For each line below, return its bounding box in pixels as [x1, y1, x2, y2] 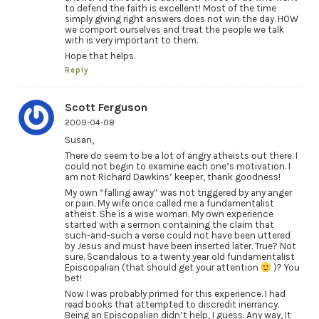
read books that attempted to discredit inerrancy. [64, 299, 279, 310]
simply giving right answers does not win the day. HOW [64, 13, 298, 24]
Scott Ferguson [64, 100, 147, 115]
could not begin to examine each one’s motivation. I [64, 161, 291, 172]
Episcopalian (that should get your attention [64, 262, 261, 273]
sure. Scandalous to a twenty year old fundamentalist [64, 251, 295, 263]
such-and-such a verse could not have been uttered [64, 230, 291, 241]
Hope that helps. [64, 50, 135, 61]
